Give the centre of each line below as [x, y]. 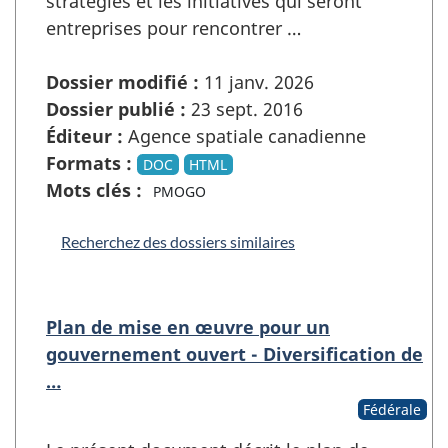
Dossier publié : [116, 108]
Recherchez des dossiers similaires [178, 241]
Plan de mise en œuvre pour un [188, 326]
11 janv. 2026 [256, 81]
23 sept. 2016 [244, 108]
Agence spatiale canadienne [244, 135]
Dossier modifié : [122, 81]
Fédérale [392, 409]
